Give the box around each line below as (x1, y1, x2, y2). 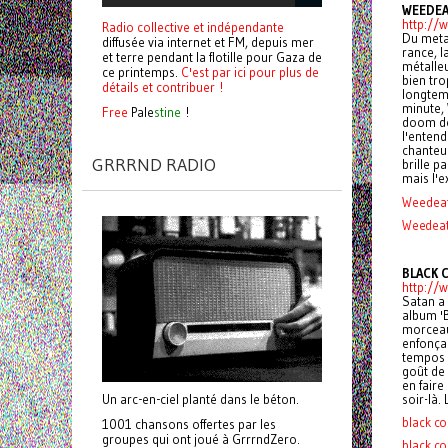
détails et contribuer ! (102, 79, 223, 95)
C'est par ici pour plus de (181, 64, 319, 80)
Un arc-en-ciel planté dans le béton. (102, 391, 299, 408)
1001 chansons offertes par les (102, 416, 276, 433)
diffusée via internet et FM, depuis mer (102, 34, 314, 50)
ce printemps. (102, 64, 181, 80)
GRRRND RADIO (92, 154, 216, 176)
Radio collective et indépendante (102, 19, 284, 35)
